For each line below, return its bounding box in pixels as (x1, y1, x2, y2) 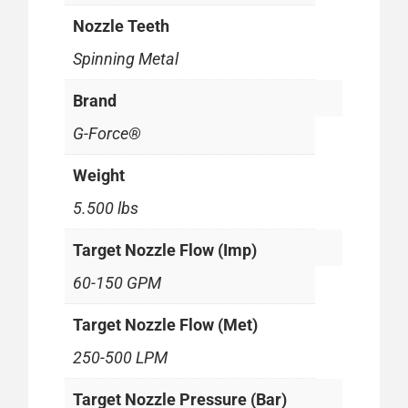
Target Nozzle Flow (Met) (73, 314, 259, 334)
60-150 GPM (73, 272, 162, 292)
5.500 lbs (73, 198, 139, 218)
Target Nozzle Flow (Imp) (73, 240, 258, 260)
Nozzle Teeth (73, 15, 170, 36)
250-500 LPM (73, 347, 168, 367)
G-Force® (73, 123, 142, 143)
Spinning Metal (73, 48, 179, 68)
